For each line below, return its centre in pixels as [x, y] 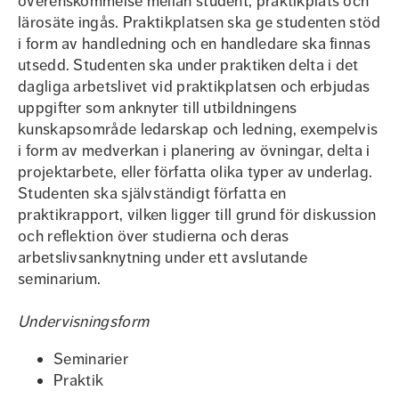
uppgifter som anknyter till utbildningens [158, 108]
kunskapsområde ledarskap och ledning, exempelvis [198, 129]
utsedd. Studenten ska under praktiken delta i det [188, 65]
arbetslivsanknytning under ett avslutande [163, 257]
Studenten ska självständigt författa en [152, 193]
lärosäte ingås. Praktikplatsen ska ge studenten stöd [199, 22]
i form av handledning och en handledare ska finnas [194, 44]
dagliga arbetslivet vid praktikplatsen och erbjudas [194, 86]
